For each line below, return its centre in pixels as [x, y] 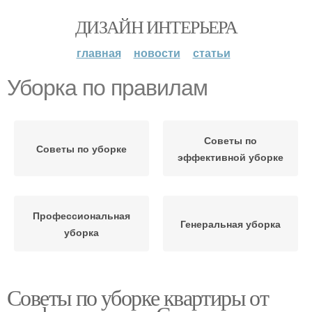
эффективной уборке [231, 157]
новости [157, 53]
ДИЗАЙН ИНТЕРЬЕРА [156, 26]
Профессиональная [81, 215]
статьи [211, 53]
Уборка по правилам [107, 88]
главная [99, 53]
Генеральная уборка [231, 224]
